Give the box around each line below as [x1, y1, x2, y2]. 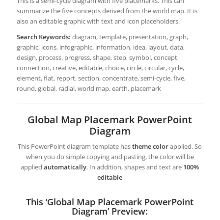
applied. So [168, 142, 202, 151]
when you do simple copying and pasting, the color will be [26, 152, 194, 162]
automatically [44, 163, 87, 172]
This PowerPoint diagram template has [18, 142, 133, 151]
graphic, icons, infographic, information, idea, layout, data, [16, 43, 185, 52]
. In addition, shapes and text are [86, 163, 184, 172]
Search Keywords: [16, 32, 71, 42]
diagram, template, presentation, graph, [70, 32, 188, 42]
